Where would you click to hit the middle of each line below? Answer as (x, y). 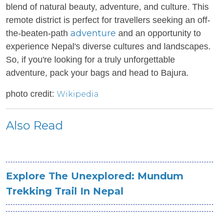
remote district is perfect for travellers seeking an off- (108, 20)
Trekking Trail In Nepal (65, 191)
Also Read (34, 125)
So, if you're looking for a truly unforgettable (90, 60)
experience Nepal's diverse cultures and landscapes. (108, 46)
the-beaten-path (38, 33)
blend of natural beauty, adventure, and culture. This (107, 7)
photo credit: (31, 94)
